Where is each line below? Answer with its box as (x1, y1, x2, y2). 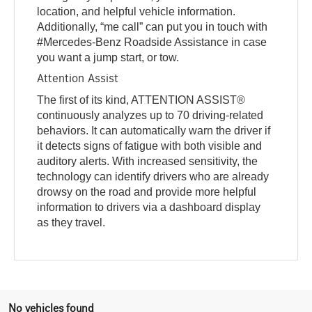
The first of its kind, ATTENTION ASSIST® (37, 94, 246, 107)
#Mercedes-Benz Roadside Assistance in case (37, 36, 267, 49)
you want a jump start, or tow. (37, 52, 180, 64)
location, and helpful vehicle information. (37, 6, 236, 18)
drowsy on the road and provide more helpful (37, 186, 257, 198)
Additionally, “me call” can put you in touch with (37, 21, 268, 33)
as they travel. (37, 217, 106, 229)
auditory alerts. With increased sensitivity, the (37, 155, 258, 168)
